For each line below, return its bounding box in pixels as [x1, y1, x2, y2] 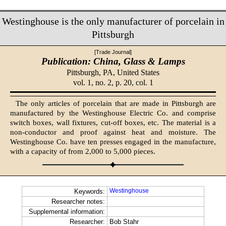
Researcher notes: [51, 198, 105, 206]
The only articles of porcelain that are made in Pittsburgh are [15, 99, 216, 108]
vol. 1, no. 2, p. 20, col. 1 [73, 78, 153, 87]
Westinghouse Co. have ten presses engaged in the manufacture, [10, 138, 216, 146]
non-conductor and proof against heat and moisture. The [10, 128, 216, 137]
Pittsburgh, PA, [67, 68, 117, 77]
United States [117, 68, 159, 77]
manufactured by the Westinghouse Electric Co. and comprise [10, 109, 216, 118]
